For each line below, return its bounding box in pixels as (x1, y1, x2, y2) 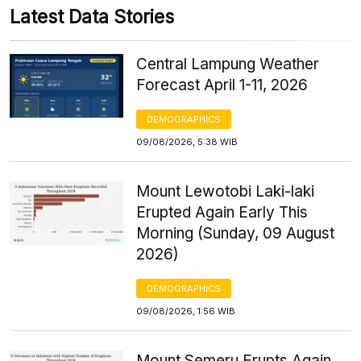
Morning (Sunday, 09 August (136, 223, 335, 243)
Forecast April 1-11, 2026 (136, 75, 309, 94)
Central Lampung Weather (136, 54, 320, 73)
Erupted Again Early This (136, 202, 309, 222)
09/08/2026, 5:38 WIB (136, 135, 239, 147)
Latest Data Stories (10, 5, 174, 28)
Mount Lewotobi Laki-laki (136, 181, 315, 201)
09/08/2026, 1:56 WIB (136, 305, 236, 317)
